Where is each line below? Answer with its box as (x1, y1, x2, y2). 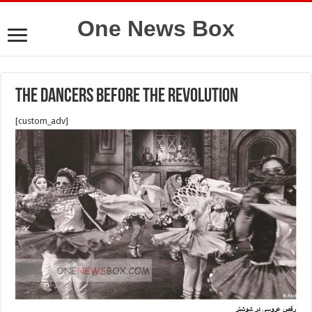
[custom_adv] (15, 116, 69, 126)
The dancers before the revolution (15, 87, 239, 107)
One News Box (77, 16, 235, 41)
